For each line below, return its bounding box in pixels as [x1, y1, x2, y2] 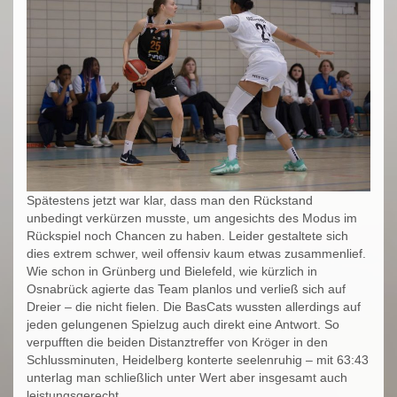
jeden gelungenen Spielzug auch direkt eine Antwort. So [27, 316, 339, 331]
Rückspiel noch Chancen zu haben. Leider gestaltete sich [27, 228, 348, 243]
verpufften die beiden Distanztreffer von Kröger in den [27, 334, 328, 349]
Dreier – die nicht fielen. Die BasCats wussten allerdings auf [27, 299, 361, 314]
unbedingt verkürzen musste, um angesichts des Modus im [27, 210, 357, 225]
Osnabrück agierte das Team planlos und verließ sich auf [27, 281, 346, 296]
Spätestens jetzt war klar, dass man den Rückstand [27, 192, 313, 207]
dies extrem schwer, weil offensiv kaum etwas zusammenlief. [27, 245, 366, 261]
